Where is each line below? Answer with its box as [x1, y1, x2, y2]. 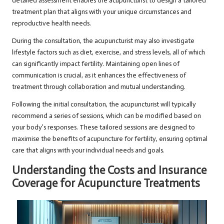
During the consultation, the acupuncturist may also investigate [12, 36, 194, 45]
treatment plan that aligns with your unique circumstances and [12, 7, 191, 16]
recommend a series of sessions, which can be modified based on [12, 111, 201, 120]
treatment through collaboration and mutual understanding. [12, 82, 185, 91]
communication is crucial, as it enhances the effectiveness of [12, 71, 186, 80]
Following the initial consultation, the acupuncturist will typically [12, 100, 196, 109]
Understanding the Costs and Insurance [12, 163, 206, 177]
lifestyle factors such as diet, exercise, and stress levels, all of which [12, 48, 205, 57]
